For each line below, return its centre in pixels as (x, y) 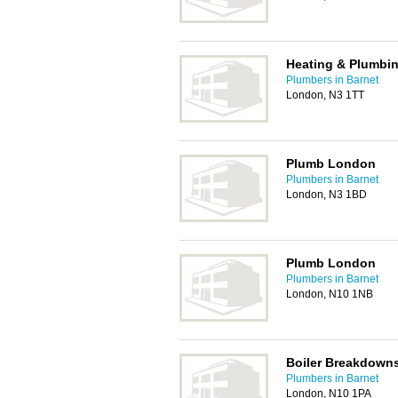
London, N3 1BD (326, 195)
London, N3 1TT (325, 95)
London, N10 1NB (330, 294)
